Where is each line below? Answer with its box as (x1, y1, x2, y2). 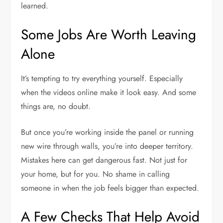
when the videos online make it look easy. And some (21, 87, 197, 99)
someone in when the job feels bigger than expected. (21, 182, 200, 194)
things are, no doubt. (21, 101, 91, 112)
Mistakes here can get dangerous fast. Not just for (21, 154, 188, 166)
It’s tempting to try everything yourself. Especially (21, 73, 183, 85)
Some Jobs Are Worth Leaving (21, 24, 197, 45)
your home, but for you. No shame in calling (21, 168, 170, 180)
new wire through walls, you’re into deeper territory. (21, 140, 194, 152)
